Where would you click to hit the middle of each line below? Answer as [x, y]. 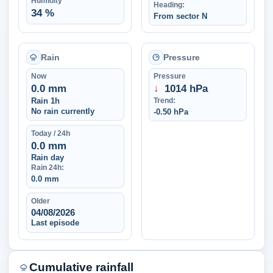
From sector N [181, 16]
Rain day [47, 158]
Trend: [165, 101]
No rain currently [62, 111]
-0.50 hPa [171, 112]
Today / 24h [50, 133]
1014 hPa [184, 89]
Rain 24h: [47, 167]
